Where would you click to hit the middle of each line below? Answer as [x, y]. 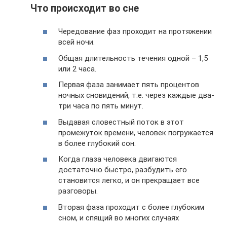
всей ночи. [77, 42]
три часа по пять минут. [101, 106]
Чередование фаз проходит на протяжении [135, 31]
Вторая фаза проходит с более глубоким [131, 207]
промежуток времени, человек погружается [136, 133]
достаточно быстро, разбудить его [123, 170]
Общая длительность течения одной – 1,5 [133, 58]
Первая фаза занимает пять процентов [129, 85]
